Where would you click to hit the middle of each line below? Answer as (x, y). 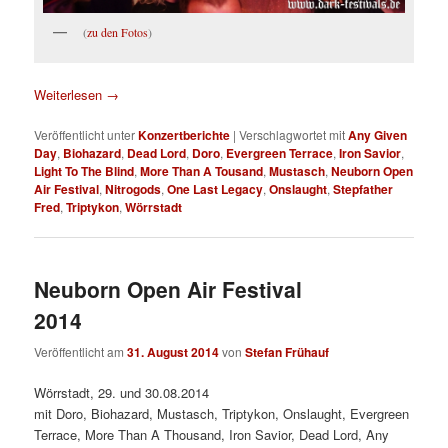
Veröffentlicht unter (85, 134)
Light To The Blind (84, 170)
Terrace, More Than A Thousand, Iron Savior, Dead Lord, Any (212, 434)
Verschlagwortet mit (292, 134)
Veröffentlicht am (81, 351)
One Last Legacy (215, 188)
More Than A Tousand (202, 170)
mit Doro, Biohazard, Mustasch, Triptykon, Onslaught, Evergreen (222, 413)
